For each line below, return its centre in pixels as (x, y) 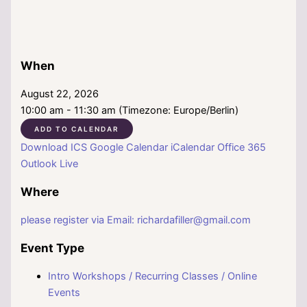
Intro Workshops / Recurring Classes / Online (153, 277)
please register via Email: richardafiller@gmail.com (136, 220)
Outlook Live (50, 164)
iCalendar (193, 147)
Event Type (53, 248)
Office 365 (242, 147)
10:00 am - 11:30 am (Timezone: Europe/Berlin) (130, 110)
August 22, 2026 (65, 94)
